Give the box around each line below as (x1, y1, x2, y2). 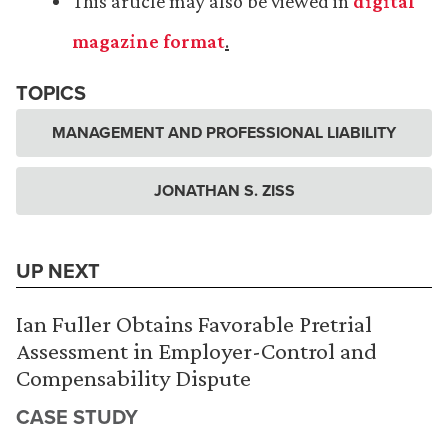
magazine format (72, 30, 225, 52)
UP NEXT (16, 256, 100, 286)
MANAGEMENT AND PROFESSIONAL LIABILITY (52, 121, 396, 144)
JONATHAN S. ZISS (153, 179, 295, 202)
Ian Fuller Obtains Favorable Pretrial (16, 310, 372, 337)
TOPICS (16, 78, 86, 108)
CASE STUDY (16, 402, 138, 432)
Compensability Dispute (16, 364, 251, 391)
